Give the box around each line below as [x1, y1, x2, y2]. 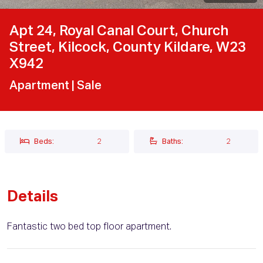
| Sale [72, 80, 102, 92]
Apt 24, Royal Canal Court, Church [9, 24, 228, 39]
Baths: [161, 138, 183, 146]
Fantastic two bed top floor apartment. [7, 222, 171, 232]
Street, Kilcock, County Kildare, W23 [9, 41, 246, 55]
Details [7, 190, 58, 205]
